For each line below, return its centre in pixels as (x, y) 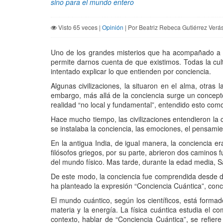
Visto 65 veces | (79, 27)
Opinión (113, 27)
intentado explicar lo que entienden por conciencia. (131, 71)
